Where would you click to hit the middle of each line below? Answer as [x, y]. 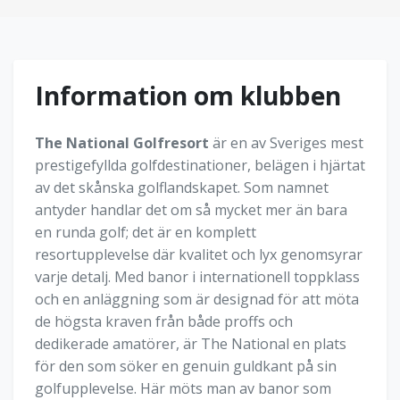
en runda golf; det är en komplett [146, 232]
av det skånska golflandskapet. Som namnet [182, 187]
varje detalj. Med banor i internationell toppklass [197, 277]
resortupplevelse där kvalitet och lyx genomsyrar [199, 254]
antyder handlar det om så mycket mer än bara [191, 210]
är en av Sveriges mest [286, 143]
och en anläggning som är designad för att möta [197, 299]
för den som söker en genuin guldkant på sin [186, 366]
